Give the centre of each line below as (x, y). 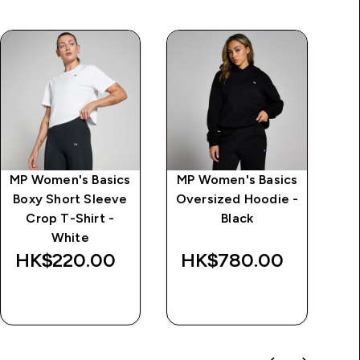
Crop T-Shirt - (70, 218)
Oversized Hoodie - (237, 198)
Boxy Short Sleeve (70, 198)
